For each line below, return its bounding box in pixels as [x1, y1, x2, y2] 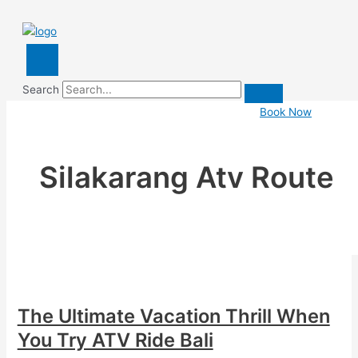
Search [22, 83, 59, 96]
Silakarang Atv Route [39, 159, 335, 195]
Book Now [260, 105, 312, 118]
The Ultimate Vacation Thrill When [17, 304, 330, 328]
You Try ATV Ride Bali [17, 328, 213, 352]
